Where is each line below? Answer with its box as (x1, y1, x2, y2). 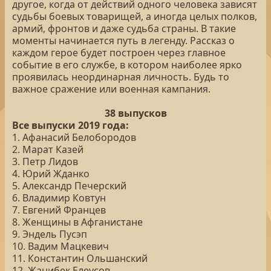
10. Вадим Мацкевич (12, 240, 109, 253)
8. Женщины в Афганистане (12, 215, 143, 229)
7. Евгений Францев (12, 203, 106, 217)
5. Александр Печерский (12, 179, 126, 192)
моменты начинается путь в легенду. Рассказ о (12, 34, 235, 47)
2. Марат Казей (12, 143, 83, 156)
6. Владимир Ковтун (12, 191, 106, 204)
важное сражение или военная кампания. (12, 82, 211, 96)
